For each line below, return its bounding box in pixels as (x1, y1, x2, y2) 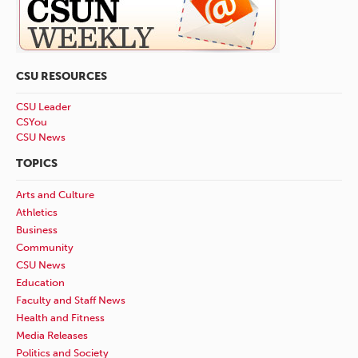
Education (16, 276, 65, 288)
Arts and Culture (16, 188, 94, 201)
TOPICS (16, 156, 58, 170)
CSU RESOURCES (16, 69, 107, 83)
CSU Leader (16, 100, 71, 113)
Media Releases (16, 328, 88, 341)
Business (16, 223, 58, 236)
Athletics (16, 205, 58, 218)
